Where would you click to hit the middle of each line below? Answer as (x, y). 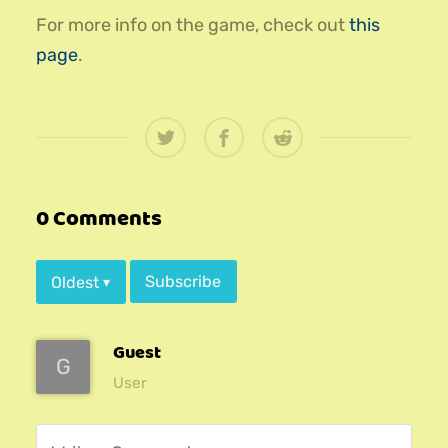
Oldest (75, 282)
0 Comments (99, 218)
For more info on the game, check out (192, 25)
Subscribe (183, 282)
